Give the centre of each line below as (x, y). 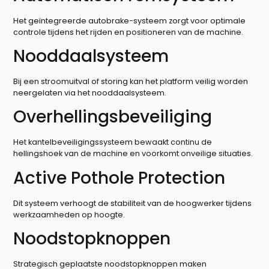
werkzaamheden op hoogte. (69, 214)
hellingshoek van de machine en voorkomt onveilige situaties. (133, 154)
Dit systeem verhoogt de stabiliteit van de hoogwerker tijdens (133, 203)
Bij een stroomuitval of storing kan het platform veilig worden (131, 81)
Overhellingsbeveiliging (113, 117)
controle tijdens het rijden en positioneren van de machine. (128, 32)
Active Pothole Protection (119, 178)
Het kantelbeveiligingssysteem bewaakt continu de (113, 142)
